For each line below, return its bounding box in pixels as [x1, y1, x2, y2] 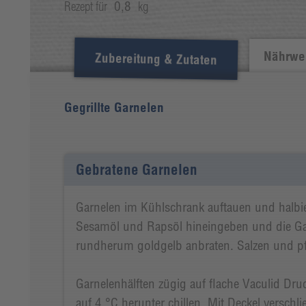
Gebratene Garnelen [76, 160, 198, 178]
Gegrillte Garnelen [64, 98, 164, 115]
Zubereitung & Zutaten [94, 48, 218, 68]
